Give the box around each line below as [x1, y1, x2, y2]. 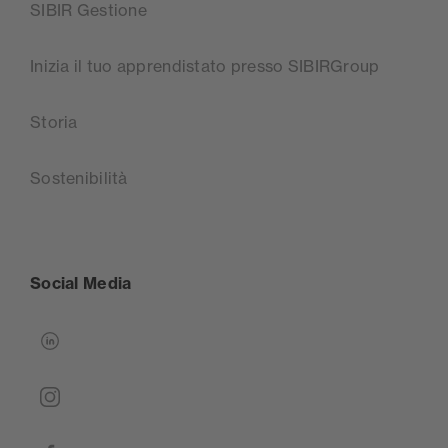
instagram [29, 385, 107, 406]
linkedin [29, 329, 90, 350]
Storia [30, 112, 78, 133]
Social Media [30, 273, 132, 294]
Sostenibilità [30, 168, 128, 189]
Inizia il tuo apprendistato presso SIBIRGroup [30, 56, 380, 77]
